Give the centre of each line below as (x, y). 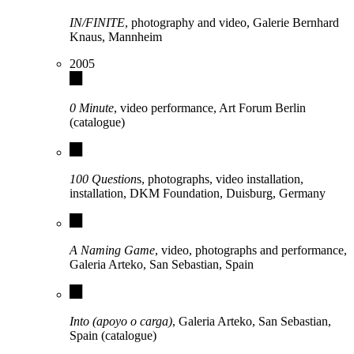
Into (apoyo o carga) (121, 322)
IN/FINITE (97, 23)
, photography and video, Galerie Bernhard (232, 23)
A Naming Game (112, 250)
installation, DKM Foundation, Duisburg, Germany (198, 194)
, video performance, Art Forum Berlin (210, 108)
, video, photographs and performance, (251, 250)
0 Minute (92, 108)
